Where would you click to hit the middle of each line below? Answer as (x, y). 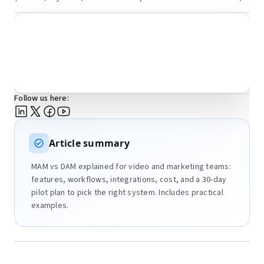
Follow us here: (42, 99)
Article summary (89, 143)
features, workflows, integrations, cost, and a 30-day (129, 180)
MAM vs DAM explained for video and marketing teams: (131, 167)
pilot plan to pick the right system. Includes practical (127, 193)
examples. (50, 206)
